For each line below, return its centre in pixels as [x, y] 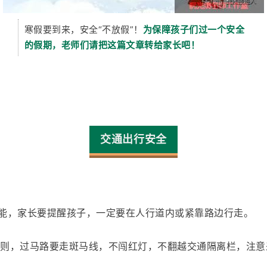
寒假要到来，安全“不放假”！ [83, 30]
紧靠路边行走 [214, 213]
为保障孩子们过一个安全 [194, 30]
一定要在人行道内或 [140, 213]
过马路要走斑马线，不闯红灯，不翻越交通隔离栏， [133, 246]
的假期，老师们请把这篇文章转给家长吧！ [112, 45]
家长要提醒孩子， [57, 213]
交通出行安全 [133, 139]
